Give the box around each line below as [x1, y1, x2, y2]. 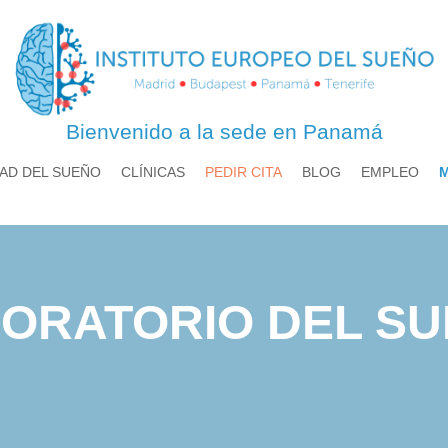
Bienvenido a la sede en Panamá [65, 120, 383, 144]
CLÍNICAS [120, 164, 185, 181]
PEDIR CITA [204, 164, 282, 181]
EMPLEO [360, 164, 419, 181]
